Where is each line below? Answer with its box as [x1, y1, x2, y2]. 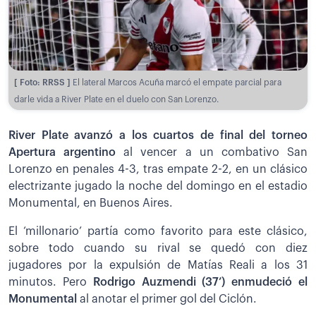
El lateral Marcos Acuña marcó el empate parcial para [73, 78, 281, 87]
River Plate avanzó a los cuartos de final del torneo [8, 129, 308, 141]
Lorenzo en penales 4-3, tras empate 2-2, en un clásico [8, 163, 308, 175]
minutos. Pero [8, 276, 93, 288]
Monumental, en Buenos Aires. [8, 197, 173, 209]
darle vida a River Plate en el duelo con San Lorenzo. [14, 95, 219, 104]
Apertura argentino [8, 146, 124, 158]
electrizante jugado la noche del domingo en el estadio [8, 180, 308, 192]
